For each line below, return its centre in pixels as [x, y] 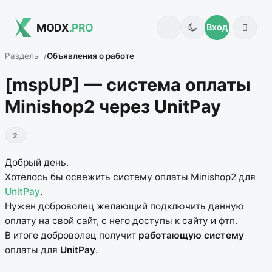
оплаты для [32, 250]
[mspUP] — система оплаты [128, 84]
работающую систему [191, 236]
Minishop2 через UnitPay [113, 106]
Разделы [22, 56]
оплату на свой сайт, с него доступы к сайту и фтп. [121, 221]
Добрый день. [37, 163]
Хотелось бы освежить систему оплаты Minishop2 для [130, 177]
